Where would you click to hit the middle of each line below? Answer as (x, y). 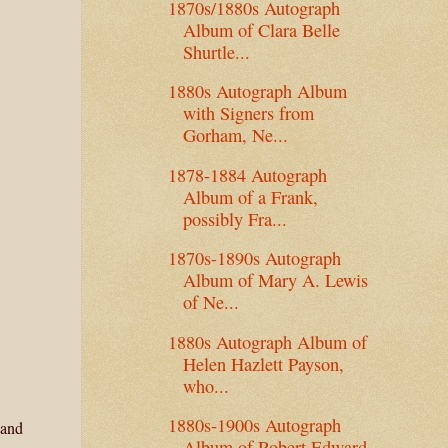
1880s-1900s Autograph (254, 425)
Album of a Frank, (250, 196)
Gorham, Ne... (235, 135)
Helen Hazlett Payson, (263, 363)
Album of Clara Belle (261, 29)
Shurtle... (216, 51)
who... (205, 385)
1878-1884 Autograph (247, 174)
